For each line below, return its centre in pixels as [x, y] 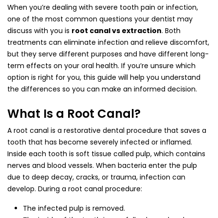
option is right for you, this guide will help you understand [104, 77]
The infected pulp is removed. [74, 208]
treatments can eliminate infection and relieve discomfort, [108, 42]
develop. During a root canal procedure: [75, 189]
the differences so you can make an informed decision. [102, 89]
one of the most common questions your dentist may [100, 19]
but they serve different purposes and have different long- [108, 54]
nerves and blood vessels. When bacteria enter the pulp [102, 165]
